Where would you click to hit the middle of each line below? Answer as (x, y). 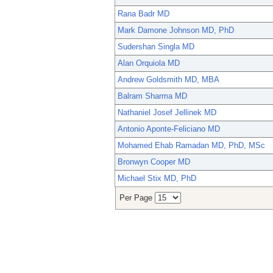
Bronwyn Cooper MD (154, 162)
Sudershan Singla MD (156, 47)
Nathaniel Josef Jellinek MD (167, 113)
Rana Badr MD (144, 14)
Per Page (137, 198)
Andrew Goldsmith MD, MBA (168, 80)
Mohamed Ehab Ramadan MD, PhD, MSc (191, 146)
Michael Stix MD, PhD (157, 179)
